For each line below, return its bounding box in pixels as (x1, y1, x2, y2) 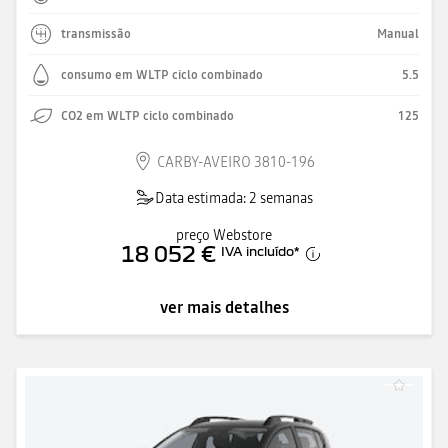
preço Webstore (176, 224, 272, 245)
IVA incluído (221, 243, 294, 258)
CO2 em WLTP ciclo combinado (61, 107, 234, 124)
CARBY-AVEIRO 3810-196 (157, 151, 315, 172)
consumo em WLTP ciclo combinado (61, 66, 263, 83)
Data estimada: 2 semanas (155, 187, 313, 208)
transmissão (61, 25, 131, 42)
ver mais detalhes (159, 295, 289, 318)
